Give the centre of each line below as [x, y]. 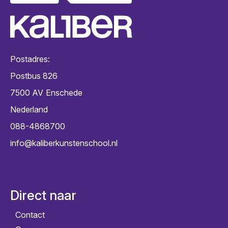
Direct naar [43, 195]
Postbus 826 [34, 76]
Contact [30, 215]
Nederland [29, 110]
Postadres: [30, 59]
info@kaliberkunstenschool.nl [64, 143]
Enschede [64, 93]
